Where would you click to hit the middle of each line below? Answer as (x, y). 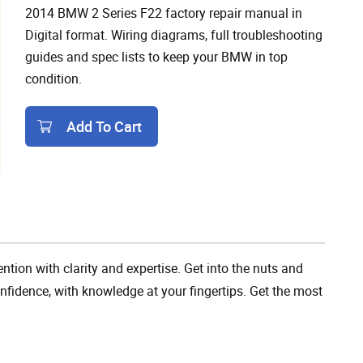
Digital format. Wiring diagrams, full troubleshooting (174, 34)
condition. (53, 78)
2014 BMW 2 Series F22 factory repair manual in (164, 13)
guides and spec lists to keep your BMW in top (156, 56)
